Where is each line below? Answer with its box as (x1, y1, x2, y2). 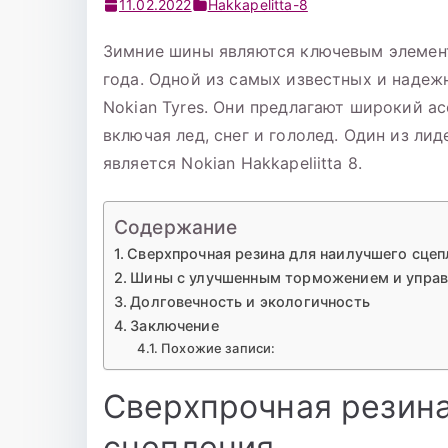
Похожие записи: (161, 340, 276, 357)
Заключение (130, 317, 219, 335)
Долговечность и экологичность (130, 293, 370, 311)
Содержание (114, 215, 238, 240)
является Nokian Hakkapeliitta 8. (103, 153, 363, 174)
